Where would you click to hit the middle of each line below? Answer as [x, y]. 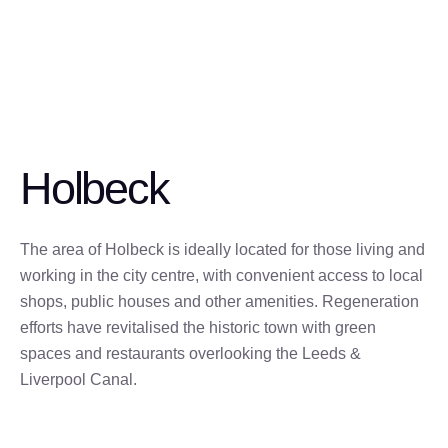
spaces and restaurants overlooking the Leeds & [190, 353]
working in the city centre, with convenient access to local [221, 275]
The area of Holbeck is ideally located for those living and [222, 249]
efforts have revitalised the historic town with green [198, 327]
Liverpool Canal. [78, 379]
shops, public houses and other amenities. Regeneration [219, 301]
